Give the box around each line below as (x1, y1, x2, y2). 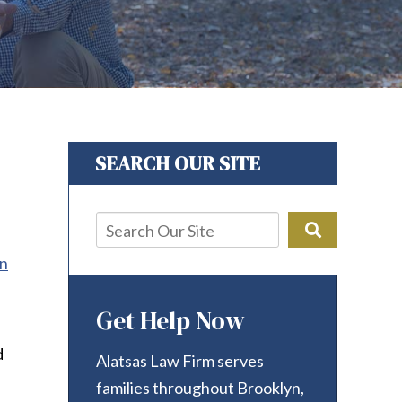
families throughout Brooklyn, (96, 378, 304, 398)
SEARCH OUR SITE (95, 150, 260, 177)
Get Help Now (96, 303, 245, 337)
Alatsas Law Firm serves (96, 351, 264, 371)
